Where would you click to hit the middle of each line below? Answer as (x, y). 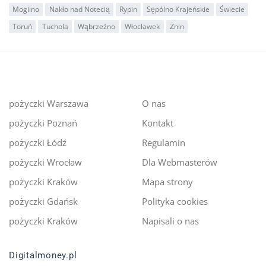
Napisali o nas (170, 221)
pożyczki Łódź (38, 143)
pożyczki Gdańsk (43, 202)
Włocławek (142, 26)
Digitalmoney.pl (43, 256)
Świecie (232, 9)
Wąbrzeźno (96, 26)
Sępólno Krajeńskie (178, 9)
